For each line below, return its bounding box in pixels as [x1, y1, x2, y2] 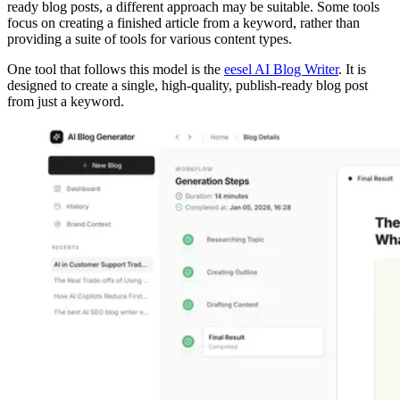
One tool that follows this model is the [7, 62, 224, 78]
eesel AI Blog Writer [224, 62, 338, 78]
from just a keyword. [7, 94, 124, 110]
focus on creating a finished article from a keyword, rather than [7, 15, 360, 31]
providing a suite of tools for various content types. [7, 31, 292, 47]
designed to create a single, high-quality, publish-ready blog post [7, 78, 368, 94]
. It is [338, 62, 366, 78]
